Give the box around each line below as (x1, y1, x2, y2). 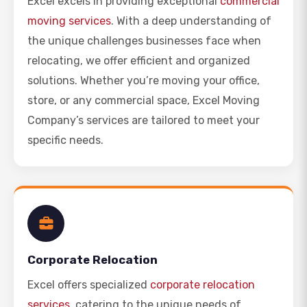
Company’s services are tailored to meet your (27, 114, 260, 127)
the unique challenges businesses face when (27, 34, 261, 47)
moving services (27, 14, 111, 27)
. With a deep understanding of (111, 14, 271, 27)
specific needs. (27, 134, 103, 147)
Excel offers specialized (27, 278, 150, 291)
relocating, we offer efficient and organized (27, 54, 250, 67)
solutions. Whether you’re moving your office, (27, 74, 260, 87)
